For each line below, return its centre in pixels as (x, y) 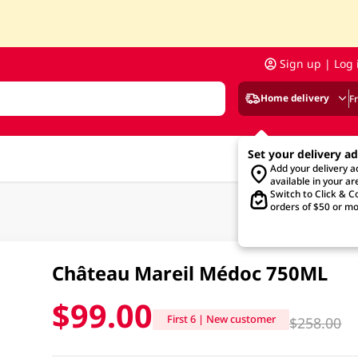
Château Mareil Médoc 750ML (189, 274)
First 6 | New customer (221, 319)
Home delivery (294, 98)
